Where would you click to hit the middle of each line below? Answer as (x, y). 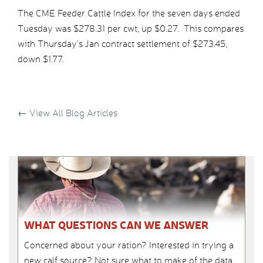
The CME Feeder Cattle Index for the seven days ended (129, 14)
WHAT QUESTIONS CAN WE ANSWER (116, 225)
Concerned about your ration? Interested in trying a (129, 245)
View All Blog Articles (72, 113)
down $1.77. (41, 59)
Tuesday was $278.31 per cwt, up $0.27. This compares (131, 29)
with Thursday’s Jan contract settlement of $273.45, (122, 44)
